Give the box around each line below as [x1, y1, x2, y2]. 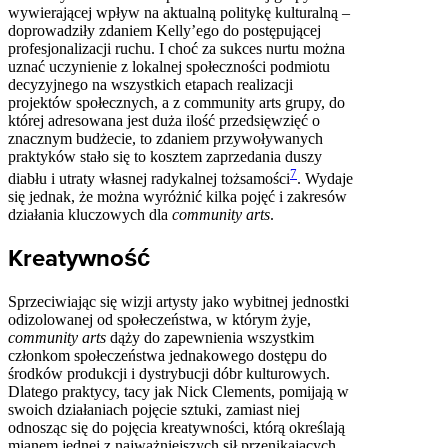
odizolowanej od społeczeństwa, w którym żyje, [8, 311, 311, 329]
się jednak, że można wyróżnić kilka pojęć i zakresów [8, 188, 347, 206]
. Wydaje [297, 170, 353, 188]
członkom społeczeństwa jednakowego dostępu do [8, 347, 327, 365]
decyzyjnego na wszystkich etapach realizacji [8, 76, 293, 94]
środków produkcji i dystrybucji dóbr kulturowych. [8, 365, 330, 383]
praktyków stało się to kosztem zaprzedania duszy [8, 148, 322, 166]
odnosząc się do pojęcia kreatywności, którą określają [8, 419, 345, 437]
